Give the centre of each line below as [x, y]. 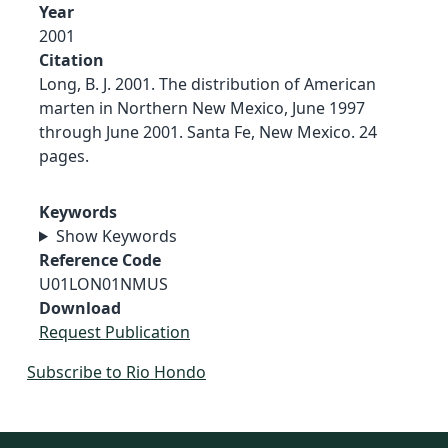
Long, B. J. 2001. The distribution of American [207, 83]
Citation [71, 59]
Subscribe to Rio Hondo [116, 371]
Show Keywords [116, 235]
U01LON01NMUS [103, 283]
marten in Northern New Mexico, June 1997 [202, 107]
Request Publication [114, 331]
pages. [64, 155]
